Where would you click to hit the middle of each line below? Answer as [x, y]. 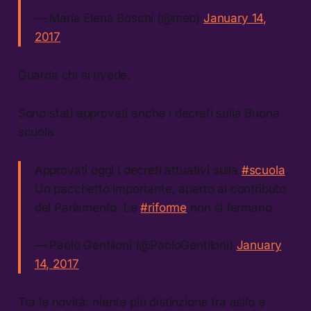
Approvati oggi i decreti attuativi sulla [138, 170]
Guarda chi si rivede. [74, 75]
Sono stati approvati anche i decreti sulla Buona [149, 114]
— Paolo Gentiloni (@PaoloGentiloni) [135, 245]
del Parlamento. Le [87, 208]
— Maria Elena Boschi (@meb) [119, 18]
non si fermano [229, 208]
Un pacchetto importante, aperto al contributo [160, 189]
